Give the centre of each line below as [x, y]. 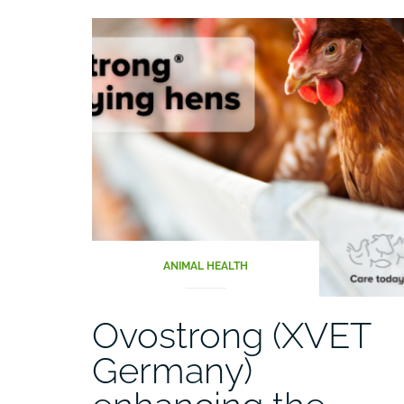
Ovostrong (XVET [231, 335]
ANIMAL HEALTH [206, 266]
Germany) [172, 370]
